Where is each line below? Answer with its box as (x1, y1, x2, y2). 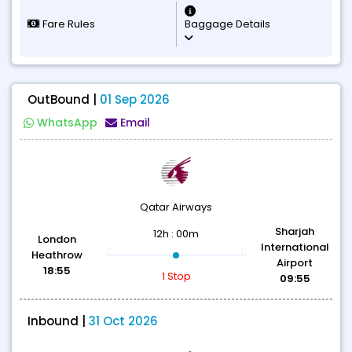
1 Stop (161, 269, 191, 284)
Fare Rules (40, 16, 95, 31)
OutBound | (27, 91, 100, 108)
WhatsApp (37, 115, 97, 130)
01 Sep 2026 (100, 91, 170, 108)
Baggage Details (185, 16, 270, 31)
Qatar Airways (140, 200, 212, 214)
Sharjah (275, 224, 315, 239)
